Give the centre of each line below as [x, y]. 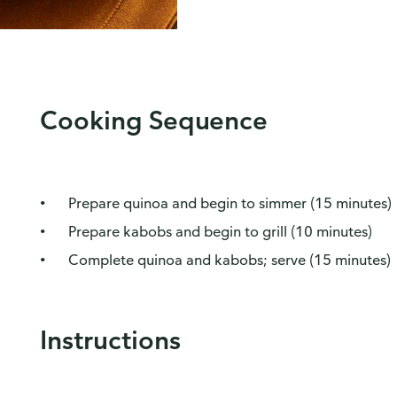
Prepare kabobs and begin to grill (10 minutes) [220, 231]
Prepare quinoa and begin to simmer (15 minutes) [230, 203]
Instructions [110, 339]
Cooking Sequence [154, 119]
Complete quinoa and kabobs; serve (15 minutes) [229, 260]
